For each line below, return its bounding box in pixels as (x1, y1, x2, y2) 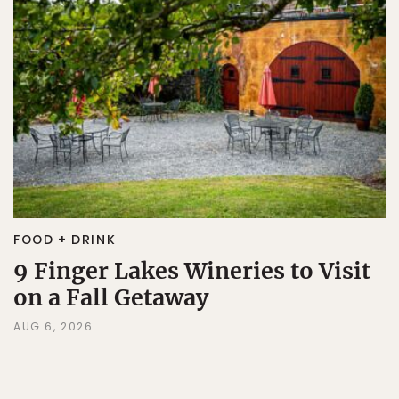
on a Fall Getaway (13, 283, 208, 313)
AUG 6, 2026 (13, 319, 94, 335)
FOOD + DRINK (13, 231, 117, 249)
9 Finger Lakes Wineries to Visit (13, 256, 370, 286)
